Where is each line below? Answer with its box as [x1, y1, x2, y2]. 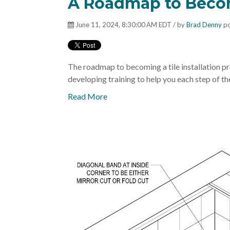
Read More [68, 91, 107, 101]
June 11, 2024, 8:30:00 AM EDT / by [74, 20, 186, 29]
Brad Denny [186, 20, 222, 29]
